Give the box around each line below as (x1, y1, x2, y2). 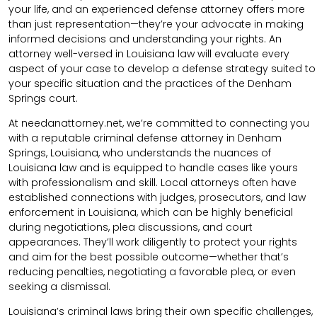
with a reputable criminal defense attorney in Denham (8, 131, 282, 146)
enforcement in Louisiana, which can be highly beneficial (8, 205, 293, 220)
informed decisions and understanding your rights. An (8, 32, 282, 47)
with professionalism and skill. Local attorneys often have (8, 175, 296, 190)
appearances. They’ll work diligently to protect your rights (8, 235, 297, 250)
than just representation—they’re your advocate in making (8, 17, 304, 32)
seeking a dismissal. (8, 279, 110, 294)
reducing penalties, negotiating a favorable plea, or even (8, 265, 296, 279)
